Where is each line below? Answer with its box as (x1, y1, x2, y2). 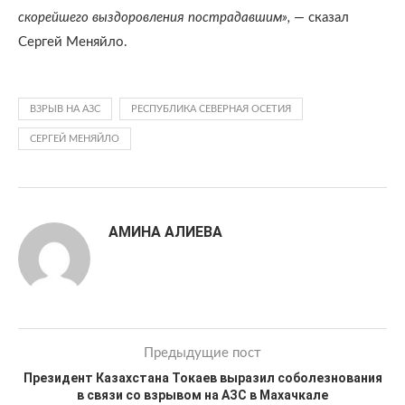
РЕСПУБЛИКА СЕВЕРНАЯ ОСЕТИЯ (131, 104, 291, 114)
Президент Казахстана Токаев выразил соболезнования (23, 371, 382, 385)
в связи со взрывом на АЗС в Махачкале (77, 388, 328, 402)
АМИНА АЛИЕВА (108, 223, 222, 240)
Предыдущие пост (144, 346, 261, 360)
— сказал (290, 11, 349, 24)
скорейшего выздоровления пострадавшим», (18, 11, 290, 24)
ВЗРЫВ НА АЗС (30, 104, 100, 114)
